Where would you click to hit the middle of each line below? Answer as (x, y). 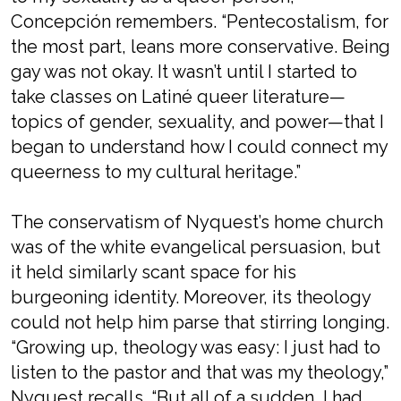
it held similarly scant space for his (154, 272)
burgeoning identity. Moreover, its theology (191, 297)
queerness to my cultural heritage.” (156, 172)
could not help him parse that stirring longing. (200, 322)
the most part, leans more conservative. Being (200, 47)
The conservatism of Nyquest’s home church (197, 222)
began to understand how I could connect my (199, 147)
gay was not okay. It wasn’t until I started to (184, 72)
